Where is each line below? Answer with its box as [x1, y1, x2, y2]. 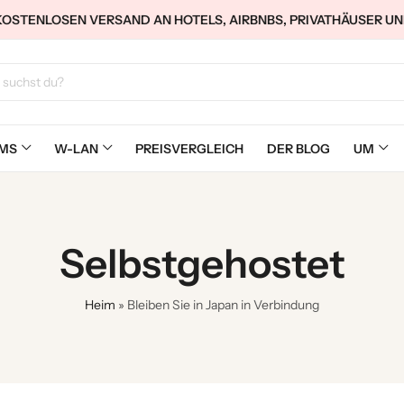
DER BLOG [267, 140, 330, 157]
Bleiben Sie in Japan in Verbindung [127, 297, 319, 313]
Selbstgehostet [59, 239, 345, 288]
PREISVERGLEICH [135, 140, 243, 157]
